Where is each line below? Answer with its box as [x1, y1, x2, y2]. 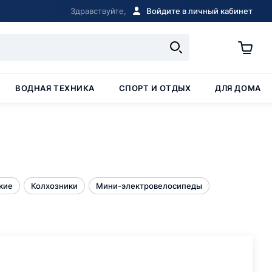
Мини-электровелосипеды [96, 181, 202, 191]
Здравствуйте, [70, 6, 126, 16]
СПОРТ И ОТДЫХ [118, 83, 191, 93]
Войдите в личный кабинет [146, 6, 253, 16]
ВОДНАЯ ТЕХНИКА [15, 83, 95, 93]
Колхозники [31, 181, 78, 191]
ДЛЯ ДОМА [215, 83, 261, 93]
